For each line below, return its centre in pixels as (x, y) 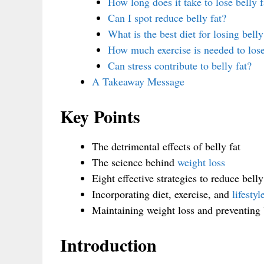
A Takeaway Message (138, 81)
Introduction (108, 244)
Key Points (100, 116)
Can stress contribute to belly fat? (180, 65)
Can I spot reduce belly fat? (167, 17)
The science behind (135, 162)
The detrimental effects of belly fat (166, 146)
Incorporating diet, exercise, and (162, 194)
